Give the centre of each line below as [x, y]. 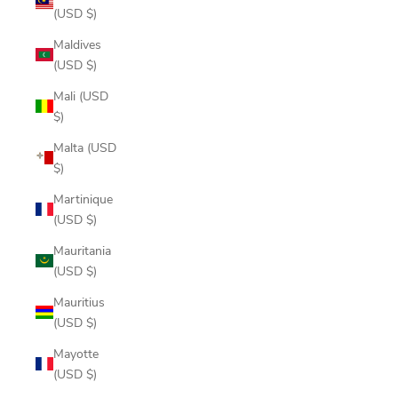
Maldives [77, 44]
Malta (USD [85, 147]
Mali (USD [81, 96]
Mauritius [79, 302]
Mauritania [82, 250]
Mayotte [76, 353]
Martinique [83, 199]
